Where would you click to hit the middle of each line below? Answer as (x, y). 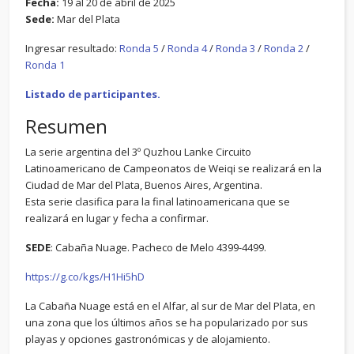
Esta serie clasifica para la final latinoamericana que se (158, 201)
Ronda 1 (45, 65)
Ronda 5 (139, 48)
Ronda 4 (187, 48)
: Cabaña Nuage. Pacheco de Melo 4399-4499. (158, 247)
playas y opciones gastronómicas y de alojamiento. (148, 339)
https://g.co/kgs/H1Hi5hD (85, 277)
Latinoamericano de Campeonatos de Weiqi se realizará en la (173, 168)
